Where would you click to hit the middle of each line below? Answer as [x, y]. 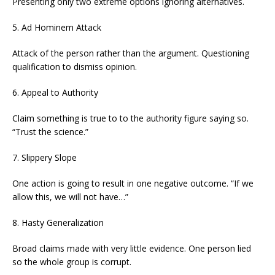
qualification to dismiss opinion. [75, 67]
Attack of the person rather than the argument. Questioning [131, 53]
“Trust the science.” [50, 132]
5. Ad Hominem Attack [57, 28]
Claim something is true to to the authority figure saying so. [130, 118]
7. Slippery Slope [45, 158]
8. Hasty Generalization [58, 223]
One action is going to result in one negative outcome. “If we [133, 184]
